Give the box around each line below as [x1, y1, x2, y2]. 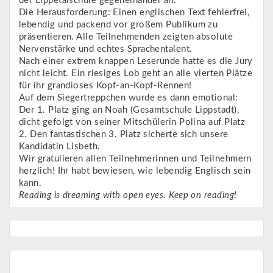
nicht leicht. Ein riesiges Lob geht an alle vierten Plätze [19, 68, 253, 78]
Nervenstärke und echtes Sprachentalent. [19, 44, 193, 54]
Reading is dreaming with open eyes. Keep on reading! [19, 190, 237, 200]
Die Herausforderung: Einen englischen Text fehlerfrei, [19, 7, 250, 17]
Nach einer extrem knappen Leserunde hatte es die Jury [19, 56, 253, 66]
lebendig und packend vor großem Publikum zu [19, 19, 218, 29]
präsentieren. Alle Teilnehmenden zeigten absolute [19, 32, 233, 41]
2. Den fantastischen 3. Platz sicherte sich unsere [19, 129, 229, 139]
